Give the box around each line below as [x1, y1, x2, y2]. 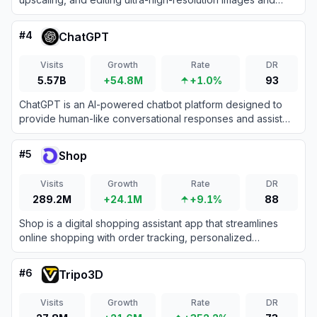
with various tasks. [19, 127, 103, 139]
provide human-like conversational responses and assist [19, 113, 282, 125]
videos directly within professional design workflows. [19, 8, 266, 20]
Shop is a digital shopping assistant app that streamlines [19, 217, 278, 229]
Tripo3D [59, 267, 103, 282]
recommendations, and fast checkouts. [19, 246, 200, 258]
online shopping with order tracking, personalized [19, 231, 252, 243]
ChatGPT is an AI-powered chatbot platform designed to [19, 98, 282, 110]
